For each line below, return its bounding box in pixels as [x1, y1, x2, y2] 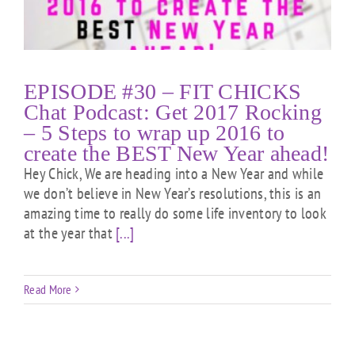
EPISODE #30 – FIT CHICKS [24, 78, 302, 104]
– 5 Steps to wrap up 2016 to [24, 120, 285, 145]
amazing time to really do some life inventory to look [24, 202, 326, 223]
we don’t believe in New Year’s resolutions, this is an [24, 182, 322, 204]
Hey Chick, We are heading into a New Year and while [24, 162, 324, 184]
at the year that [24, 222, 116, 243]
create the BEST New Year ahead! [24, 140, 330, 166]
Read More [24, 281, 72, 297]
